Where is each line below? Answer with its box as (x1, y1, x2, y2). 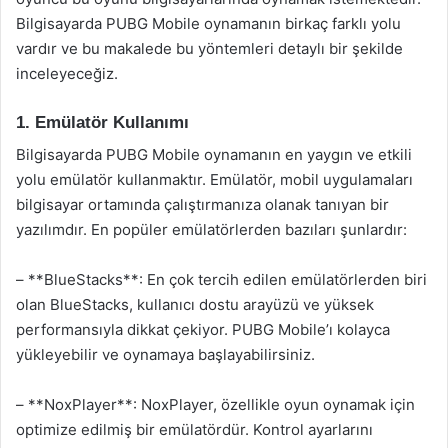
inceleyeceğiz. (16, 63, 118, 83)
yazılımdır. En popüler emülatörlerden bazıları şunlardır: (16, 220, 407, 239)
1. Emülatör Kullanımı (16, 112, 189, 132)
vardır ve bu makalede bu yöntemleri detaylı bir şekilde (16, 38, 403, 58)
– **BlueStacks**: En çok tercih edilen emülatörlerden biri (16, 270, 427, 289)
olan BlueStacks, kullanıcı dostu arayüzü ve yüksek (16, 295, 374, 314)
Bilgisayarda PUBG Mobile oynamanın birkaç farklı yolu (16, 13, 401, 33)
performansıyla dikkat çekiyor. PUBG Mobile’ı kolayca (16, 320, 390, 339)
